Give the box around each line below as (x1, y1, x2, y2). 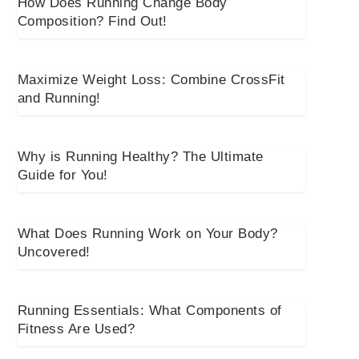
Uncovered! (17, 244, 91, 260)
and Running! (17, 91, 101, 107)
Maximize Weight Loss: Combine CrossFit (17, 72, 285, 88)
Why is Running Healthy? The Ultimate (17, 149, 264, 165)
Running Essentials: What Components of (17, 303, 282, 319)
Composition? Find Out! (17, 14, 167, 30)
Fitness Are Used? (17, 321, 135, 337)
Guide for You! (17, 167, 108, 184)
